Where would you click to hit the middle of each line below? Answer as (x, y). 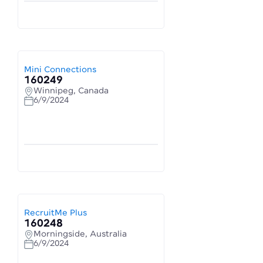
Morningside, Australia (80, 234)
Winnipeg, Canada (71, 91)
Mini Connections (60, 70)
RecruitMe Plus (55, 213)
